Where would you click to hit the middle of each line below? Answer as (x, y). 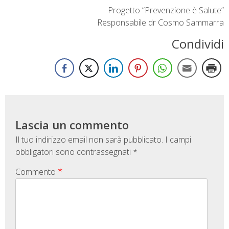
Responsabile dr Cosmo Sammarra (161, 22)
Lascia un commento (72, 125)
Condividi (198, 44)
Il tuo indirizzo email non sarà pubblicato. (89, 140)
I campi (178, 140)
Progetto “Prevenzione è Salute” (166, 10)
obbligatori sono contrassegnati (74, 152)
